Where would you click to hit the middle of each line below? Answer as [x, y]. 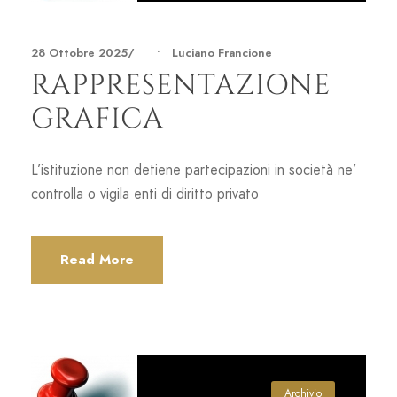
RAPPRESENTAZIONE [181, 85]
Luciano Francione [222, 53]
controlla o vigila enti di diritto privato [145, 194]
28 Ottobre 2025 [79, 53]
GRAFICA [97, 119]
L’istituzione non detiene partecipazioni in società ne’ [194, 170]
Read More [97, 259]
